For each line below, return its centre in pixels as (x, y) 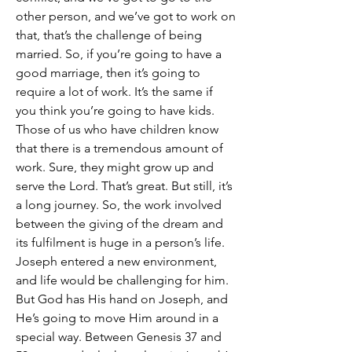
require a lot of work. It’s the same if (114, 92)
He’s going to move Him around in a (117, 318)
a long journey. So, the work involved (119, 205)
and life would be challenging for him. (122, 280)
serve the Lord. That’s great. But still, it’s (124, 186)
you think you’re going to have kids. (115, 110)
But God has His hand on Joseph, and (122, 299)
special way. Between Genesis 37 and (119, 337)
